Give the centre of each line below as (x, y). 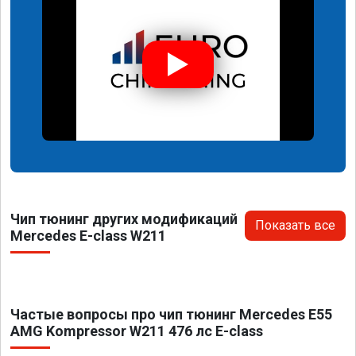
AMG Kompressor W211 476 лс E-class (137, 331)
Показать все (295, 226)
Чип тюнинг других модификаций (124, 219)
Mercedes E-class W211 (88, 236)
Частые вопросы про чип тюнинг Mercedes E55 (171, 315)
